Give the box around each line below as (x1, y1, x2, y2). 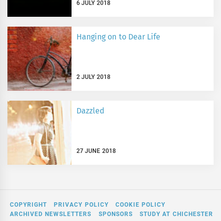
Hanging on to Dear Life (76, 32, 160, 42)
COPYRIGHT (10, 201, 47, 208)
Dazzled (76, 106, 105, 116)
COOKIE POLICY (115, 201, 166, 208)
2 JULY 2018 (76, 74, 110, 80)
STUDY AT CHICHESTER (139, 210, 213, 218)
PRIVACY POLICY (54, 201, 109, 208)
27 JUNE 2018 (76, 147, 116, 154)
